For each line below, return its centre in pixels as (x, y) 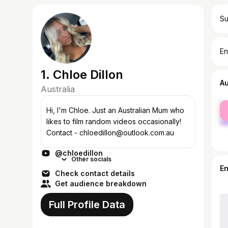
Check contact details (95, 173)
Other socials (91, 159)
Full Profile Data (87, 205)
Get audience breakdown (101, 183)
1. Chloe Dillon (82, 75)
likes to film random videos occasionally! (114, 121)
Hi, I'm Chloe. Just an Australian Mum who (115, 110)
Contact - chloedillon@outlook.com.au (110, 133)
